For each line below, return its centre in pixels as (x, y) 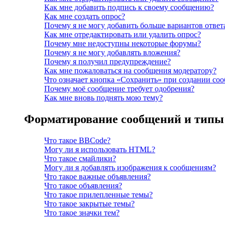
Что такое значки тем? (82, 212)
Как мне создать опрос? (85, 17)
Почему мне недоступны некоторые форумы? (123, 44)
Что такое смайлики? (80, 158)
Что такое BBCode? (77, 140)
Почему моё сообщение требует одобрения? (119, 89)
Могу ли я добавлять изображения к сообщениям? (130, 167)
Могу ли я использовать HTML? (100, 149)
